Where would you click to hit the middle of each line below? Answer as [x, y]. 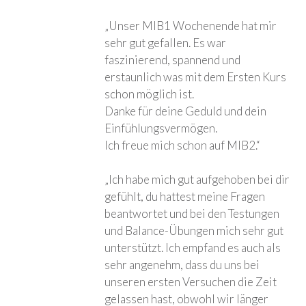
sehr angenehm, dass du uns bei [182, 265]
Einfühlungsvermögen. [161, 128]
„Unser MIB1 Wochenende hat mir [191, 25]
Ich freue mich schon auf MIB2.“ [183, 145]
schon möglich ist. [150, 94]
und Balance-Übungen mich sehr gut [194, 231]
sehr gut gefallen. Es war [166, 42]
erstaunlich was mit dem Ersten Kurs [196, 76]
